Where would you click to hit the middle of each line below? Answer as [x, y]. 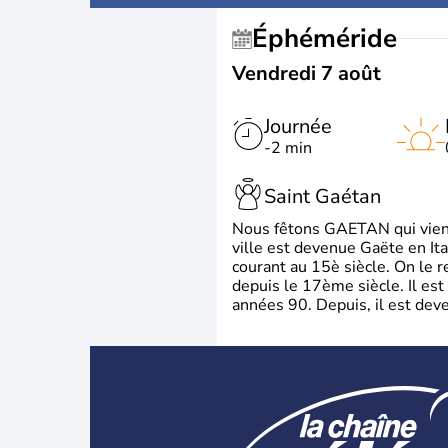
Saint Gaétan [322, 196]
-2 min [288, 148]
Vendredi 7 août [306, 73]
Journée [298, 126]
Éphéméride [332, 38]
